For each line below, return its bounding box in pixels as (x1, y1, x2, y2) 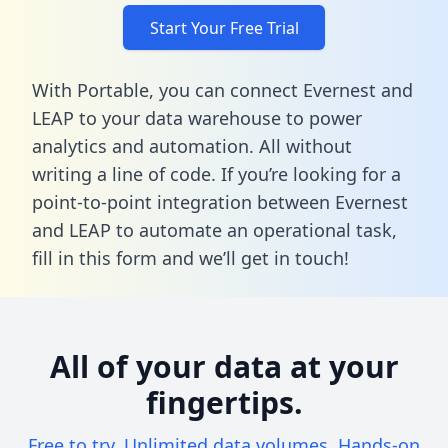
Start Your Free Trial (149, 16, 299, 39)
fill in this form (32, 245, 157, 270)
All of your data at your (49, 345, 399, 387)
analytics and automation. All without (32, 133, 352, 158)
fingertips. (145, 381, 303, 423)
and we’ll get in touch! (157, 245, 349, 270)
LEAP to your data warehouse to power (32, 105, 362, 130)
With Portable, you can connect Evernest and (32, 77, 413, 102)
